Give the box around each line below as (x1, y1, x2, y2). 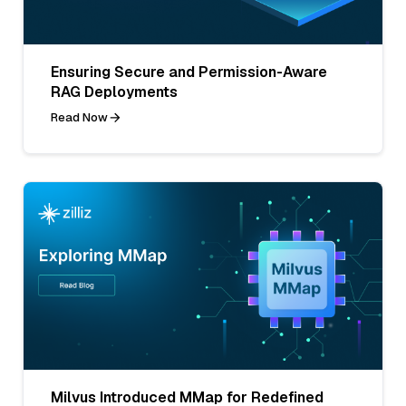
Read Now (51, 109, 108, 125)
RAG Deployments (51, 82, 178, 101)
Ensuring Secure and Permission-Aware (51, 62, 327, 82)
